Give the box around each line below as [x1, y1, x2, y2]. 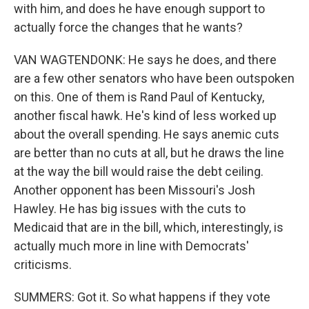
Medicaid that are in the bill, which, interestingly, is [14, 220, 283, 235]
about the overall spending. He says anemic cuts [14, 127, 279, 141]
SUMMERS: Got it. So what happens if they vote [14, 290, 270, 304]
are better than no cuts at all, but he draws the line [14, 146, 284, 160]
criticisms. [14, 257, 72, 272]
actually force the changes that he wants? [14, 20, 243, 34]
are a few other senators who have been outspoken [14, 71, 295, 86]
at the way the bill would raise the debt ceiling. [14, 164, 263, 179]
